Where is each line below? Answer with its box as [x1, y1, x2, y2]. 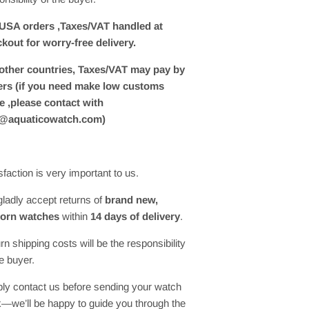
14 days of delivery [90, 210, 180, 222]
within [59, 210, 90, 222]
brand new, [105, 193, 158, 206]
